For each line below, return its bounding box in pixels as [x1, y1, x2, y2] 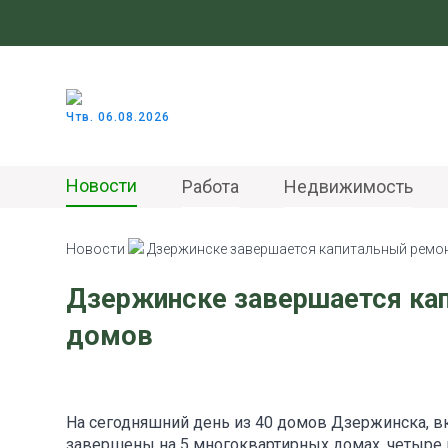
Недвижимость [284, 175, 413, 197]
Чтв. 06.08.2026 [66, 109, 170, 124]
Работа [182, 175, 239, 197]
